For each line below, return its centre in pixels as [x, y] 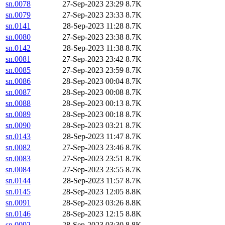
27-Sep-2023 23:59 [93, 70]
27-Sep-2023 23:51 [93, 159]
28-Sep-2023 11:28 [93, 26]
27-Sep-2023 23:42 [93, 59]
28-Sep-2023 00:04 [93, 81]
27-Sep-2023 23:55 [93, 170]
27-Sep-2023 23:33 [93, 15]
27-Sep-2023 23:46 [93, 148]
